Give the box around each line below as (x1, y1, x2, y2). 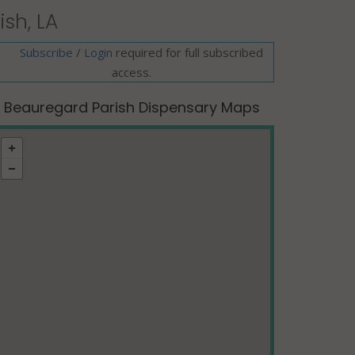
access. (112, 64, 151, 80)
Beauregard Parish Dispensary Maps (3, 97, 260, 117)
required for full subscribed (113, 44, 263, 60)
